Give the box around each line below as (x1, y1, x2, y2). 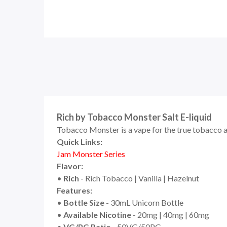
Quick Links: (57, 137, 102, 146)
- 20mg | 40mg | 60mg (131, 210, 209, 219)
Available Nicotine (63, 210, 131, 219)
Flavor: (57, 161, 83, 171)
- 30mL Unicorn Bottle (104, 198, 183, 207)
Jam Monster (57, 149, 104, 159)
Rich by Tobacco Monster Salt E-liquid (57, 111, 212, 123)
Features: (57, 185, 92, 195)
